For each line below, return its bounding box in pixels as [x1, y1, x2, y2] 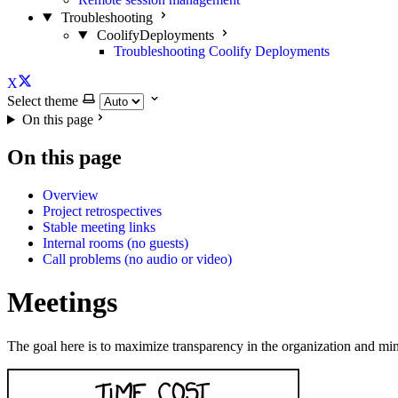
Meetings [7, 286, 117, 319]
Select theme [7, 93, 78, 108]
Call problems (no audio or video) [43, 251, 232, 267]
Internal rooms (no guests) [43, 235, 188, 251]
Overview [43, 187, 99, 203]
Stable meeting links [43, 219, 155, 235]
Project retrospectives [43, 203, 162, 219]
